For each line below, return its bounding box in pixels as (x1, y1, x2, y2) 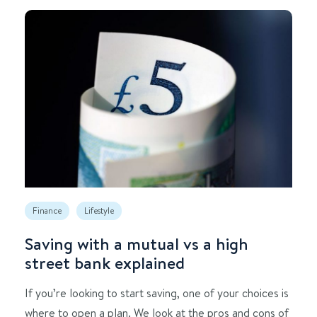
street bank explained (25, 251, 185, 275)
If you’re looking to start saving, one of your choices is (25, 285, 289, 301)
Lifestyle (84, 205, 114, 217)
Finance (33, 205, 62, 217)
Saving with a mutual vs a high (25, 232, 248, 255)
